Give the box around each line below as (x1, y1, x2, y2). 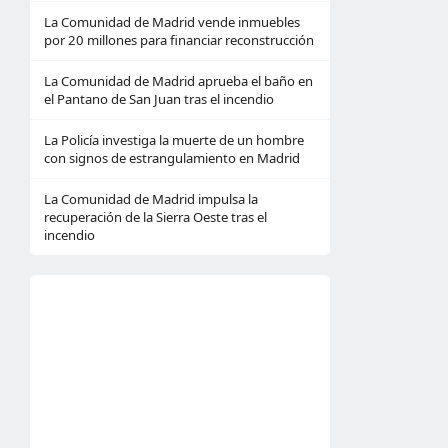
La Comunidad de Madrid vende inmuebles (44, 13, 300, 31)
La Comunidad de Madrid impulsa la (44, 190, 258, 208)
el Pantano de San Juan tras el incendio (44, 90, 274, 108)
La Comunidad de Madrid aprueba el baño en (44, 72, 313, 90)
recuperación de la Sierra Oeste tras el (44, 208, 267, 226)
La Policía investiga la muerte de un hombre (44, 131, 304, 149)
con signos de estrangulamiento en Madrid (44, 149, 300, 167)
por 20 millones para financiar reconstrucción (44, 31, 314, 49)
